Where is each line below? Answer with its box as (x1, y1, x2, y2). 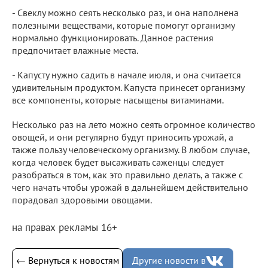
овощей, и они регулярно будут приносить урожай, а (12, 130, 233, 143)
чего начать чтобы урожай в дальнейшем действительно (12, 181, 248, 193)
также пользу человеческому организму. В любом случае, (12, 143, 249, 156)
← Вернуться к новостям (16, 254, 119, 267)
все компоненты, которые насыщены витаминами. (12, 93, 224, 106)
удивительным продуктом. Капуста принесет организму (12, 81, 244, 93)
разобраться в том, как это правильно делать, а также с (12, 168, 243, 181)
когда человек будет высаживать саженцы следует (12, 156, 224, 168)
